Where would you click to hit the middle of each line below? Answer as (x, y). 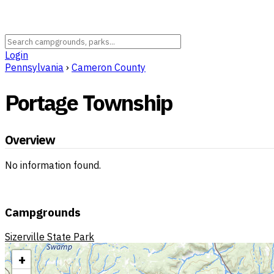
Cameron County (109, 67)
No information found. (53, 165)
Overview (30, 140)
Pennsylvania (34, 67)
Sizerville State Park (50, 237)
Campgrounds (43, 212)
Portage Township (89, 103)
